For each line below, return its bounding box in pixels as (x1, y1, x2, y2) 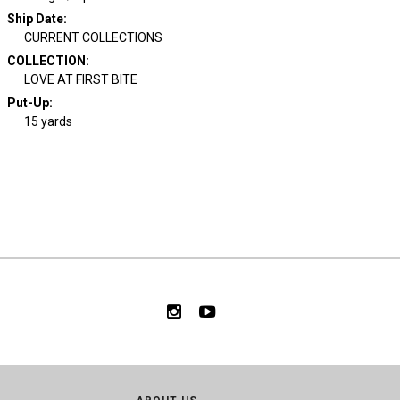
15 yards (24, 114, 72, 129)
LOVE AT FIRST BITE (24, 72, 137, 87)
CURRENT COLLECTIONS (24, 30, 162, 45)
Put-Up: (6, 96, 53, 110)
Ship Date (6, 12, 63, 26)
